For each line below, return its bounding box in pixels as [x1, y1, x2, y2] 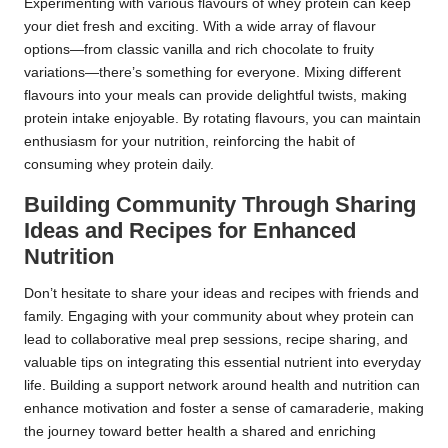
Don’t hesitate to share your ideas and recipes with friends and [24, 286, 419, 302]
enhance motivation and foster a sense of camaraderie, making [24, 401, 424, 417]
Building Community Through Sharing [24, 192, 416, 218]
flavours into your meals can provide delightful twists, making [24, 88, 407, 104]
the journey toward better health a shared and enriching [24, 424, 376, 440]
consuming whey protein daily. [24, 157, 214, 173]
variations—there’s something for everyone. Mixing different [24, 65, 401, 81]
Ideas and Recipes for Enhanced [24, 218, 356, 244]
